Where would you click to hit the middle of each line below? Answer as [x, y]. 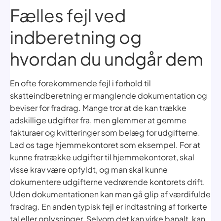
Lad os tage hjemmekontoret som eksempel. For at [105, 145]
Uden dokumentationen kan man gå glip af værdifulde [110, 194]
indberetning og [76, 37]
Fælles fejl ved [68, 15]
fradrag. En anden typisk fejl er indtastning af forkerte [109, 206]
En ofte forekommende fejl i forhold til [80, 83]
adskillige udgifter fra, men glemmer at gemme [98, 120]
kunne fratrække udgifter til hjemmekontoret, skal [102, 157]
